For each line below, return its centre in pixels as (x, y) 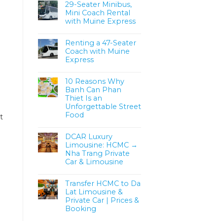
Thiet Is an (84, 98)
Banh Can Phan (93, 90)
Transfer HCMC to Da (103, 183)
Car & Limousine (94, 162)
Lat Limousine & (94, 192)
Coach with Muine (97, 51)
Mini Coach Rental (98, 13)
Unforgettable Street (103, 106)
